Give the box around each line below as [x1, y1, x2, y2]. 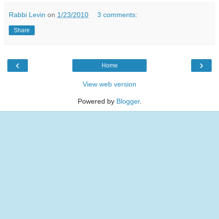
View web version [83, 80, 136, 88]
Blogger [116, 97, 140, 106]
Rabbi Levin [9, 11, 45, 19]
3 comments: [97, 11, 138, 19]
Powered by [77, 97, 116, 106]
